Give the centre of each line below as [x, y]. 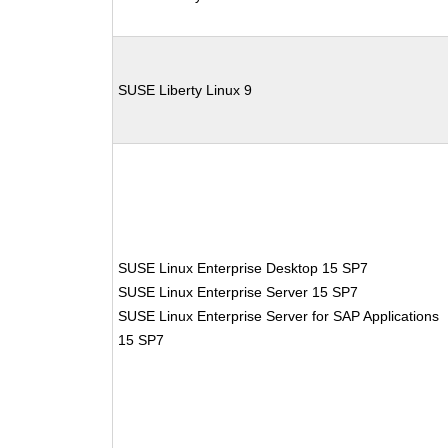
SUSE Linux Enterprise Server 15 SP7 [238, 292]
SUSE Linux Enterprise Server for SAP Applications [279, 316]
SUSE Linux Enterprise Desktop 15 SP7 [243, 268]
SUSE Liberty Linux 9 [185, 90]
